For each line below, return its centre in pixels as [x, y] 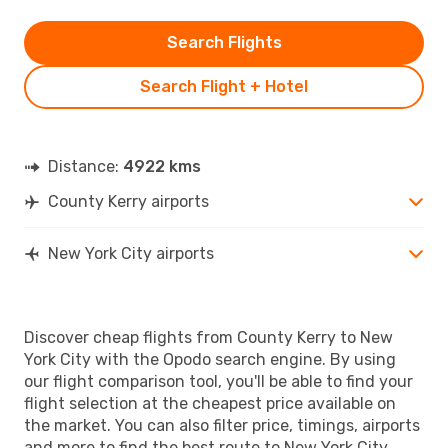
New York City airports [131, 253]
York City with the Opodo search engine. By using [210, 359]
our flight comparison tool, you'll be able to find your [218, 381]
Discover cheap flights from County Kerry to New [208, 337]
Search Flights [224, 42]
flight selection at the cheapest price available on [210, 403]
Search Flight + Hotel [224, 86]
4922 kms [162, 166]
